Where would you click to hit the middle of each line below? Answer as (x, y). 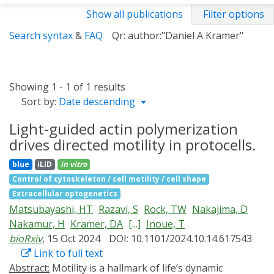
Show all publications (135, 14)
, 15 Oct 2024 (72, 239)
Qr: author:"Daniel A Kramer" (178, 35)
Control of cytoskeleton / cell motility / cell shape (109, 179)
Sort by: (39, 102)
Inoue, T (165, 224)
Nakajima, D (220, 209)
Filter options (234, 14)
